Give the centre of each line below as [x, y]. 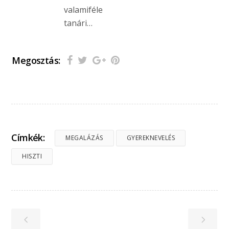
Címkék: [28, 138]
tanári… [78, 23]
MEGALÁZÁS [84, 138]
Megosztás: [36, 60]
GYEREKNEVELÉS [151, 138]
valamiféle [84, 10]
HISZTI [32, 156]
